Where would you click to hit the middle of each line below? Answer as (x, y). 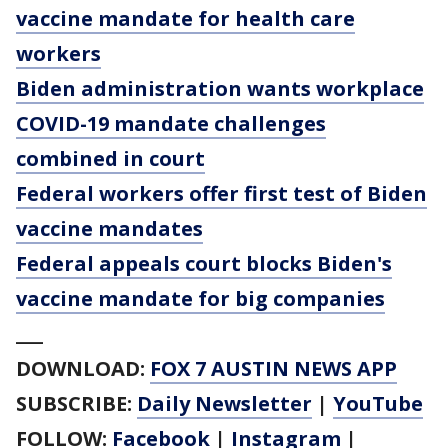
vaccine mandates (109, 228)
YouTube (378, 403)
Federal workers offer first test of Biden (221, 193)
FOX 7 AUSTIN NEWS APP (273, 368)
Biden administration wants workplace (220, 88)
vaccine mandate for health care (185, 18)
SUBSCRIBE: (76, 403)
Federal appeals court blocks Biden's (204, 263)
